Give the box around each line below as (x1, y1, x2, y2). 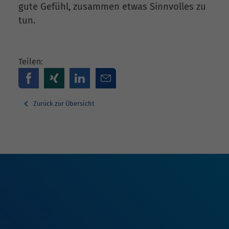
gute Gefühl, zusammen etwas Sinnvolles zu (18, 1, 206, 13)
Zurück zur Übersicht (32, 99, 95, 107)
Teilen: (18, 56, 43, 66)
